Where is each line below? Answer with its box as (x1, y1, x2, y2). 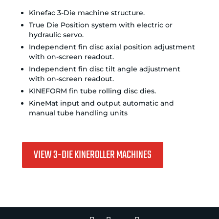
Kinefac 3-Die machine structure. (29, 8, 145, 17)
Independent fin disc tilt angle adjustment (29, 64, 181, 73)
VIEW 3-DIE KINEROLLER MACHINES (33, 147, 152, 164)
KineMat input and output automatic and (29, 98, 175, 108)
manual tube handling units (29, 108, 128, 117)
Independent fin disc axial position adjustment (29, 42, 196, 51)
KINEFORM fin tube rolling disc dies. (29, 86, 156, 95)
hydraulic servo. (29, 30, 84, 39)
